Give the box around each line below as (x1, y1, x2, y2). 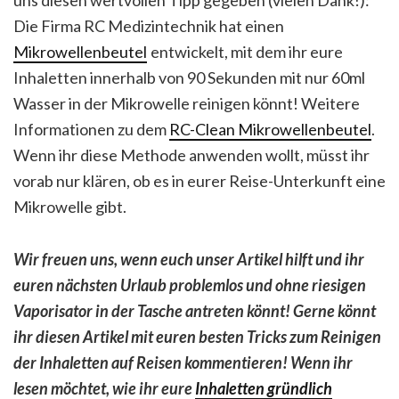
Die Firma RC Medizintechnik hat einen (13, 15, 284, 36)
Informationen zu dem (13, 118, 169, 139)
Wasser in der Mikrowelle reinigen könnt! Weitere (13, 93, 360, 113)
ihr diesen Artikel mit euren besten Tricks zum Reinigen (13, 326, 381, 346)
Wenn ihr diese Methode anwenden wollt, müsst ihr (13, 144, 370, 165)
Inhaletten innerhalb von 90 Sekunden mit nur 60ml (13, 67, 365, 87)
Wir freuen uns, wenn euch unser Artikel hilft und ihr (13, 248, 364, 269)
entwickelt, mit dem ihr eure (148, 41, 343, 61)
